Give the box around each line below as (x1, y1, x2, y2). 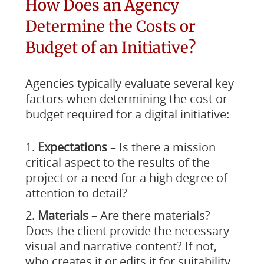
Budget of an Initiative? (25, 38, 196, 57)
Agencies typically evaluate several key (25, 75, 234, 91)
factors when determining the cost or (25, 91, 227, 107)
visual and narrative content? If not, (25, 238, 217, 254)
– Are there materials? (88, 207, 210, 223)
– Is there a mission (107, 139, 216, 155)
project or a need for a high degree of (25, 170, 227, 186)
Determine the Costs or (25, 16, 196, 36)
